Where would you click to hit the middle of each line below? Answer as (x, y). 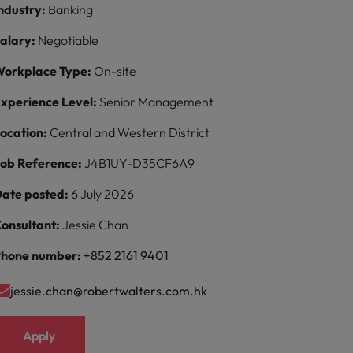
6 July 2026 (103, 194)
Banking (71, 9)
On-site (115, 71)
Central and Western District (130, 132)
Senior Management (157, 102)
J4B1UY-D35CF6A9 (140, 163)
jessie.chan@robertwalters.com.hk (109, 290)
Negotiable (69, 40)
